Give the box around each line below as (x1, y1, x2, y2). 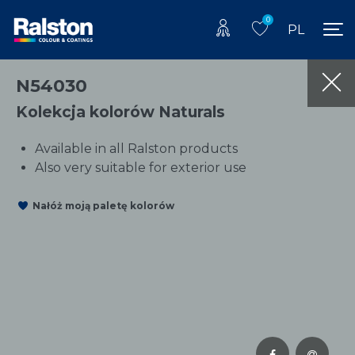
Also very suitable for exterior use (35, 159, 246, 175)
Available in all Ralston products (35, 140, 238, 156)
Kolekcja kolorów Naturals (16, 101, 225, 121)
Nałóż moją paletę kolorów (32, 200, 174, 212)
